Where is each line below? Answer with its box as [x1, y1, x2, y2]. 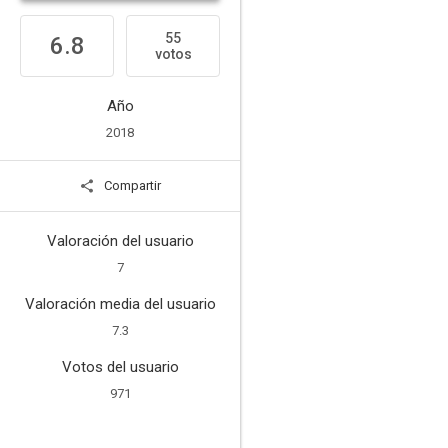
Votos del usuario [61, 358, 179, 376]
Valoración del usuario [46, 232, 194, 250]
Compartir [101, 178, 161, 193]
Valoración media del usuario [24, 295, 216, 313]
